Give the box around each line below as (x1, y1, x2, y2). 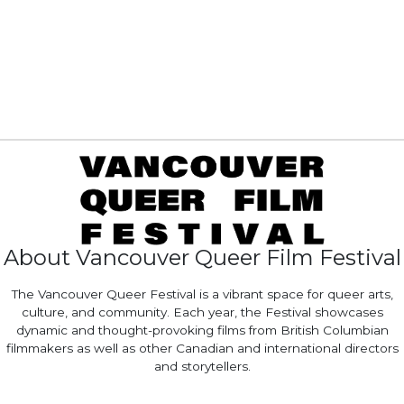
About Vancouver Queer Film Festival (3, 243, 401, 271)
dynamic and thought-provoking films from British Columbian (15, 322, 389, 337)
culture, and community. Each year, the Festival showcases (21, 304, 383, 319)
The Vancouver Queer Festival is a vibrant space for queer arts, (11, 286, 393, 301)
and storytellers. (153, 358, 251, 373)
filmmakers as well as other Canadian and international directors (5, 340, 399, 355)
